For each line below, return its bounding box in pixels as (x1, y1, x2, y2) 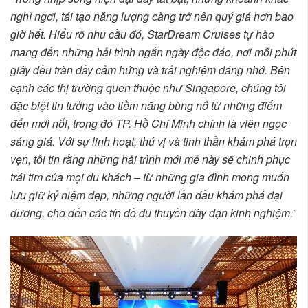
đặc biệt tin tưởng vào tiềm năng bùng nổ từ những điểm (10, 97, 282, 113)
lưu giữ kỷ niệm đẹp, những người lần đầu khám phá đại (10, 186, 283, 203)
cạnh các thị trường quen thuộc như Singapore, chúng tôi (10, 79, 286, 96)
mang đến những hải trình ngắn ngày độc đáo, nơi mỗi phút (10, 43, 296, 60)
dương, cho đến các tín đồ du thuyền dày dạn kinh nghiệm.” (10, 204, 296, 221)
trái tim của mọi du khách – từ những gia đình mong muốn (10, 168, 289, 185)
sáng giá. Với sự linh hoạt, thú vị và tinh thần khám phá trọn (10, 133, 297, 149)
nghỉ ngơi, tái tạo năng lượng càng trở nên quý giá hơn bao (10, 8, 294, 24)
